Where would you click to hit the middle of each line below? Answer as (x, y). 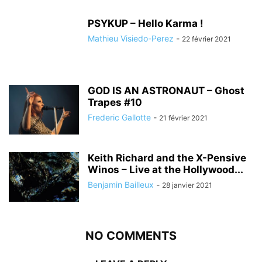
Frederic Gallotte (119, 117)
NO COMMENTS (131, 236)
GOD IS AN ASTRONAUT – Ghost (166, 91)
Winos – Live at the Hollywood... (166, 170)
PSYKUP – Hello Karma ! (146, 23)
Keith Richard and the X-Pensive (167, 158)
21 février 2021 (183, 118)
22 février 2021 (206, 39)
